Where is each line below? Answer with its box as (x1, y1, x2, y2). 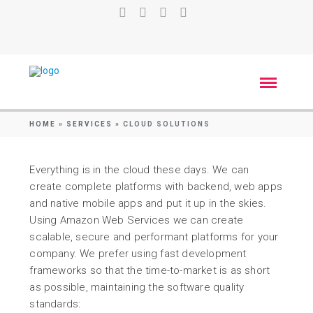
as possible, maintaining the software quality (29, 281, 245, 293)
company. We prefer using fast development (29, 247, 247, 260)
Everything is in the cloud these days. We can (29, 163, 249, 176)
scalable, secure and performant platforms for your (29, 231, 279, 243)
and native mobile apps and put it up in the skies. (29, 197, 267, 210)
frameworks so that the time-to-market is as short (29, 264, 270, 277)
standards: (29, 298, 81, 310)
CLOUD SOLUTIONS (123, 120, 211, 128)
